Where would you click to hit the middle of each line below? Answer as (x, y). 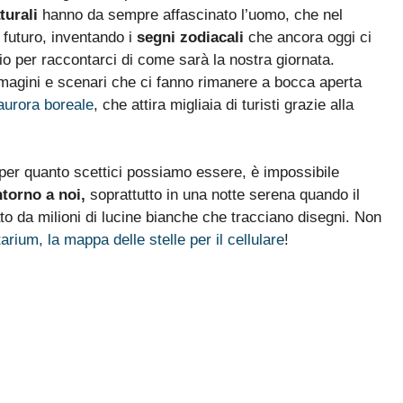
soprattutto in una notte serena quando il (223, 195)
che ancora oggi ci (308, 37)
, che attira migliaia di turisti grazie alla (224, 104)
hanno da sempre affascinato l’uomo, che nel (193, 14)
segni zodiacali (190, 37)
